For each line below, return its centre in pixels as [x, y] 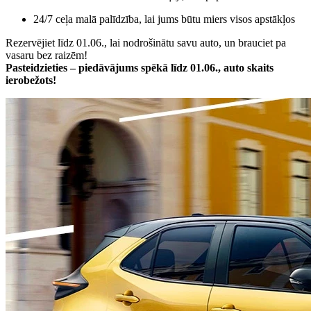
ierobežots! [31, 80]
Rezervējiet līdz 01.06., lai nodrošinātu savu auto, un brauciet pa [146, 42]
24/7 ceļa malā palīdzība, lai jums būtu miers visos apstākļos [164, 19]
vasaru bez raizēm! [47, 55]
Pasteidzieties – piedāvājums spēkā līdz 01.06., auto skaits [140, 67]
